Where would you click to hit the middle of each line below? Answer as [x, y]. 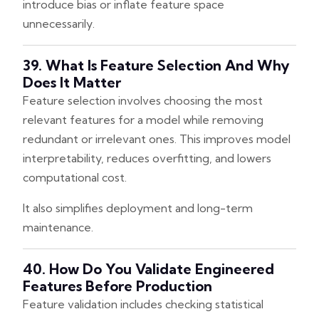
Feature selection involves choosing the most [143, 100]
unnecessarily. [59, 23]
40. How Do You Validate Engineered [148, 268]
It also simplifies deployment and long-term [138, 208]
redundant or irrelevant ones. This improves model [157, 138]
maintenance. [58, 227]
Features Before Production [117, 286]
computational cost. [75, 177]
